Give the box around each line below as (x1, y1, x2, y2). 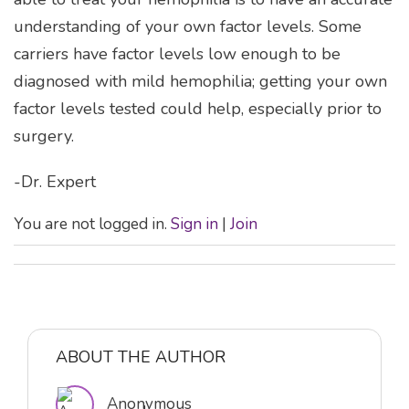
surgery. (14, 125, 74, 148)
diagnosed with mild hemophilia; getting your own (14, 70, 387, 93)
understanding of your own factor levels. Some (14, 16, 362, 38)
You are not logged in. (14, 214, 171, 236)
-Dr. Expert (14, 171, 96, 194)
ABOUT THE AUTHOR (56, 345, 225, 368)
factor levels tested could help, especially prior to (14, 98, 382, 121)
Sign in (171, 214, 218, 236)
